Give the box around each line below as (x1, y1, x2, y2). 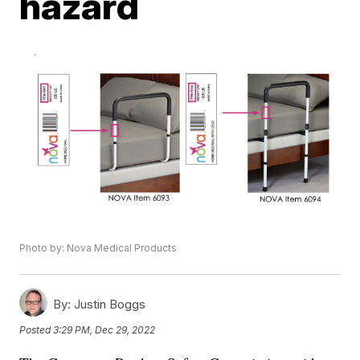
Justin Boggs (71, 297, 146, 313)
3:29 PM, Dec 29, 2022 (53, 323, 156, 336)
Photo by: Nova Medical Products (19, 242, 178, 255)
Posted (19, 323, 54, 336)
